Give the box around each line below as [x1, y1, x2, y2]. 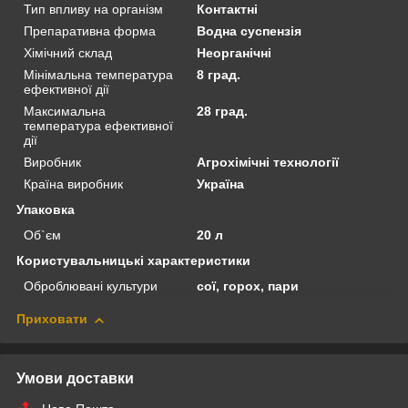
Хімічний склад [24, 46, 112, 61]
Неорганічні [197, 46, 272, 61]
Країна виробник [24, 177, 123, 192]
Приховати [16, 311, 87, 327]
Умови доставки [16, 371, 134, 387]
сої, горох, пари [197, 279, 300, 294]
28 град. [197, 104, 249, 119]
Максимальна [24, 104, 106, 119]
